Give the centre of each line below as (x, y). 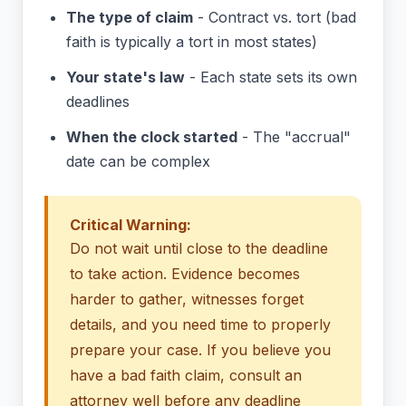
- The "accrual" (294, 137)
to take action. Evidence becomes (185, 274)
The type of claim (130, 18)
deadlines (98, 102)
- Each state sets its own (271, 77)
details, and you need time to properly (200, 325)
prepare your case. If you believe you (200, 350)
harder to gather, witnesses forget (187, 300)
